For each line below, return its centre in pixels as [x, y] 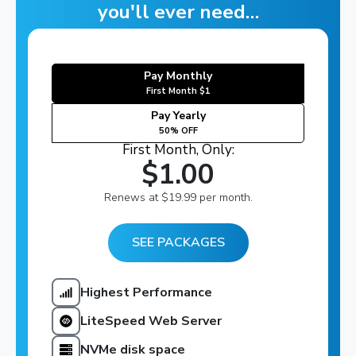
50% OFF [178, 131]
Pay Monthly [178, 76]
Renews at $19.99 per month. [178, 198]
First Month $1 [178, 91]
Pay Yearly [178, 116]
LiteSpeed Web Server [151, 321]
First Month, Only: [178, 150]
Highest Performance [146, 293]
